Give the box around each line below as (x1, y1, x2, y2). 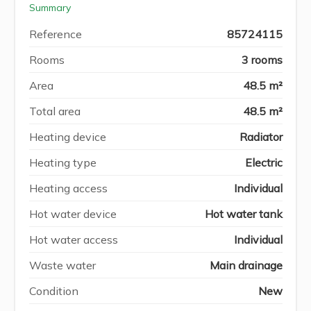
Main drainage (209, 258, 283, 272)
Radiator (239, 129, 283, 144)
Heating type (28, 155, 96, 169)
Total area (28, 103, 81, 118)
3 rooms (241, 52, 283, 67)
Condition (28, 283, 78, 298)
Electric (244, 155, 283, 169)
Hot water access (28, 232, 118, 246)
